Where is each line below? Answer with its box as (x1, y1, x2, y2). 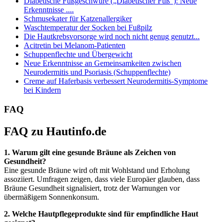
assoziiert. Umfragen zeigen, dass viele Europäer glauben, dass (4, 174, 200, 183)
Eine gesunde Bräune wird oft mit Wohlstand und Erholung (4, 166, 190, 174)
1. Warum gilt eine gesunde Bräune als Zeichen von (4, 148, 176, 157)
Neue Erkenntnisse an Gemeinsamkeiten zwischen (24, 59, 181, 68)
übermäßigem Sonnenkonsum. (4, 192, 99, 201)
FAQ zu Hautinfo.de (4, 124, 107, 138)
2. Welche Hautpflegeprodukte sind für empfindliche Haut (4, 209, 198, 218)
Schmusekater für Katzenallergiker (24, 14, 132, 23)
